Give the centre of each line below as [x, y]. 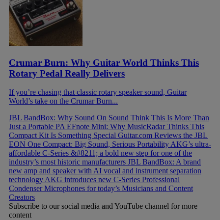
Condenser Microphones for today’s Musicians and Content [101, 189]
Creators [22, 197]
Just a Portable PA [38, 127]
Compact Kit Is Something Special [63, 136]
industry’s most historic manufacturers [68, 162]
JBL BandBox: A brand [164, 162]
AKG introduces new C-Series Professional [112, 180]
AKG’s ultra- [191, 144]
